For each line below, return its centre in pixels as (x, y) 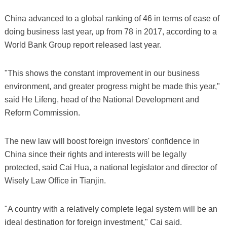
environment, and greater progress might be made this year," (112, 87)
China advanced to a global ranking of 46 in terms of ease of (112, 19)
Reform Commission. (42, 113)
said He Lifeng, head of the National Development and (102, 100)
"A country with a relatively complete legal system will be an (111, 209)
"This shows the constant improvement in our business (102, 73)
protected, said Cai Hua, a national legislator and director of (110, 168)
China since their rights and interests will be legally (95, 155)
